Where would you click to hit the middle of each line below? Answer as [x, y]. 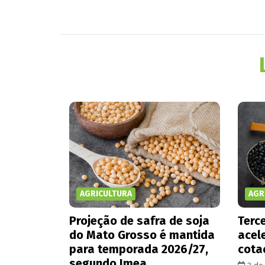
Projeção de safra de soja [139, 220]
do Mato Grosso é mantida [142, 235]
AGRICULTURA [106, 193]
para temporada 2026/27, [139, 249]
